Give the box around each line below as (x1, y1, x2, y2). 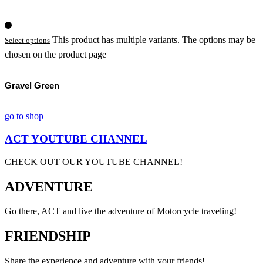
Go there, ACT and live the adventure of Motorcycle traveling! (5, 206, 237, 217)
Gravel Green (5, 80, 59, 91)
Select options (5, 36, 50, 45)
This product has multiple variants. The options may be (52, 35, 255, 45)
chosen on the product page (5, 49, 106, 60)
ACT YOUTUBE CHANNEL (5, 132, 147, 145)
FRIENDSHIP (5, 228, 91, 244)
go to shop (5, 111, 43, 122)
